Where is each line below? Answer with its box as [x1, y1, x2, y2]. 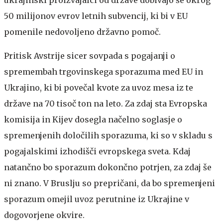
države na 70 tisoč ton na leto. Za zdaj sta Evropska [4, 98, 207, 109]
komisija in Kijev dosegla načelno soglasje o [4, 114, 182, 124]
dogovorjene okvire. [4, 210, 85, 220]
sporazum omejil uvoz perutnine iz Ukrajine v [4, 194, 189, 204]
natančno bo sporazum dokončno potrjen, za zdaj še [4, 162, 212, 172]
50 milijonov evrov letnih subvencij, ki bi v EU [4, 10, 188, 21]
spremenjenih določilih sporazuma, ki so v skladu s [4, 130, 213, 140]
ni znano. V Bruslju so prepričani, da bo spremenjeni [4, 178, 215, 188]
